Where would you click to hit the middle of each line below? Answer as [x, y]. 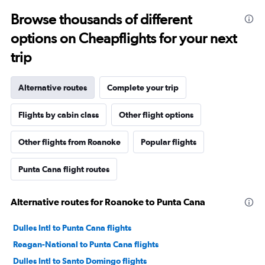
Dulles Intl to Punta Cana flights [72, 227]
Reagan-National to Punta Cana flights [86, 244]
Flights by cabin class [59, 114]
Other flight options [156, 114]
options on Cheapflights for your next [124, 38]
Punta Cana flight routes [64, 169]
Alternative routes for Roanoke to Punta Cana [108, 201]
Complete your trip [143, 87]
